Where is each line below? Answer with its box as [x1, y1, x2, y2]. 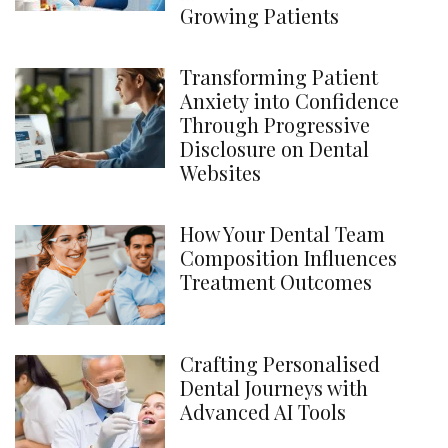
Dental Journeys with [180, 373, 368, 401]
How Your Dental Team [180, 219, 385, 247]
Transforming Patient [180, 62, 378, 90]
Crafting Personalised [180, 349, 380, 377]
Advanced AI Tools [180, 397, 346, 425]
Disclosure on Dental [180, 134, 369, 162]
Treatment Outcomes [180, 267, 372, 295]
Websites [180, 158, 261, 186]
